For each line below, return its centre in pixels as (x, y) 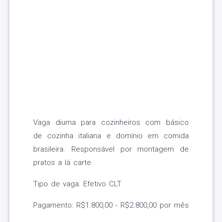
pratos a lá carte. (63, 163)
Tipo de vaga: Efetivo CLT (77, 184)
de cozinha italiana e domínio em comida (111, 136)
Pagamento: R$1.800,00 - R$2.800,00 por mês (111, 205)
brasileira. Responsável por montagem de (111, 149)
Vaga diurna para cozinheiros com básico (111, 123)
